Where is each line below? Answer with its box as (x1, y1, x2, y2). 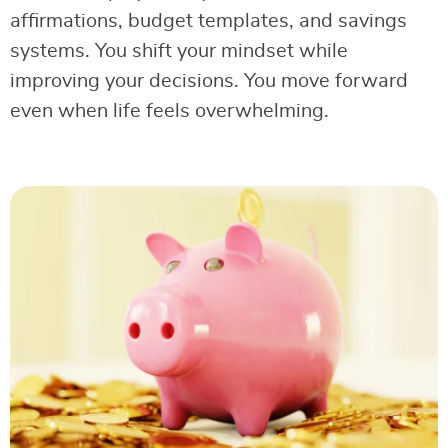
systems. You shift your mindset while (10, 40, 348, 61)
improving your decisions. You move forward (10, 70, 408, 91)
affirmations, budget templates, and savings (10, 10, 407, 31)
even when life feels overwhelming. (10, 100, 329, 121)
